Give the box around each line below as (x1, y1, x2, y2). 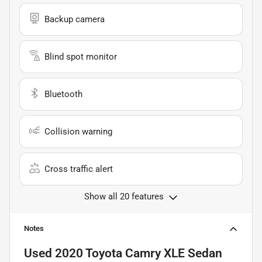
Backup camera (44, 13, 105, 25)
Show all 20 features (84, 191, 164, 202)
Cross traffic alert (44, 163, 113, 174)
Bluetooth (44, 88, 82, 99)
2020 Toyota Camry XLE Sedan (55, 246, 222, 260)
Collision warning (44, 126, 112, 137)
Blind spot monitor (44, 51, 117, 62)
